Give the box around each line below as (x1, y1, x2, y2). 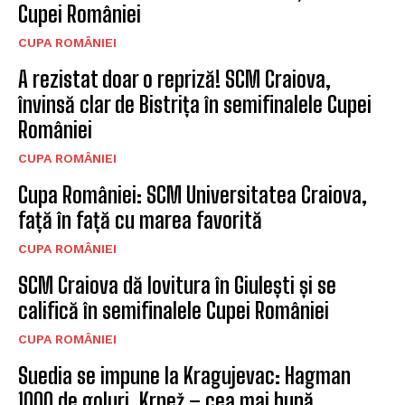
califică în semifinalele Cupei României (18, 297, 329, 324)
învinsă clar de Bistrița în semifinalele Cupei (18, 90, 372, 118)
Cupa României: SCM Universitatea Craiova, (18, 181, 367, 208)
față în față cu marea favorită (18, 206, 262, 233)
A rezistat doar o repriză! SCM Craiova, (18, 65, 331, 92)
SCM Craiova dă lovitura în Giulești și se (18, 271, 336, 298)
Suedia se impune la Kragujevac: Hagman (18, 362, 351, 389)
